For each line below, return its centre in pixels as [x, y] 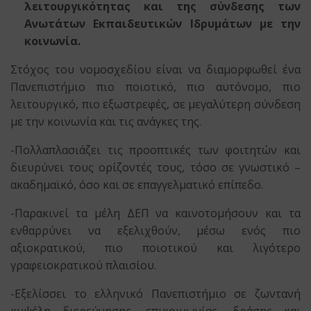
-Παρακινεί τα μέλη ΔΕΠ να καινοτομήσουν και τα [155, 213]
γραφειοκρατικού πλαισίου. [84, 265]
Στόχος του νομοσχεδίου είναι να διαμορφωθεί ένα [155, 69]
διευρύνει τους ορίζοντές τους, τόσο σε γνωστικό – [155, 167]
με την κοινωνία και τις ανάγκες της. [106, 121]
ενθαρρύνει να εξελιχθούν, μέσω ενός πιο [155, 230]
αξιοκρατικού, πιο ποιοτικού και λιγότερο [155, 248]
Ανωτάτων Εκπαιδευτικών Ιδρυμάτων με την [162, 24]
